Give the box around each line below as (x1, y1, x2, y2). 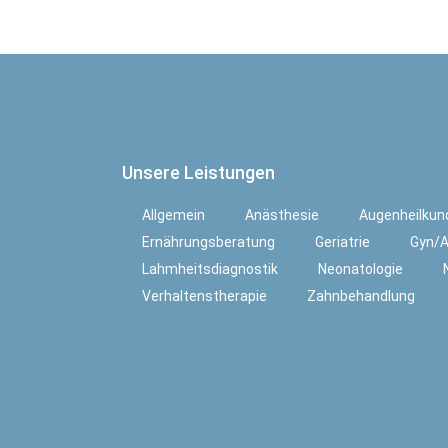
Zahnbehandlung (307, 288, 415, 304)
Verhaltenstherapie (142, 288, 267, 304)
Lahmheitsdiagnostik (142, 261, 278, 277)
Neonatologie (318, 261, 403, 277)
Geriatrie (315, 234, 370, 250)
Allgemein (142, 207, 205, 223)
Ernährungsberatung (142, 234, 275, 250)
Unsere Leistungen (122, 162, 275, 183)
